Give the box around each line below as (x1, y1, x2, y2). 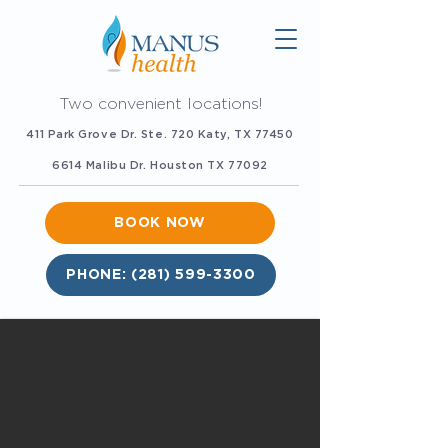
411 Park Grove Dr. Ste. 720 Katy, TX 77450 (26, 129, 294, 140)
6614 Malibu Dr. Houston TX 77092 (52, 160, 268, 171)
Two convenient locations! (58, 96, 262, 112)
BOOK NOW (114, 215, 206, 230)
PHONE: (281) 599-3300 (66, 267, 256, 282)
